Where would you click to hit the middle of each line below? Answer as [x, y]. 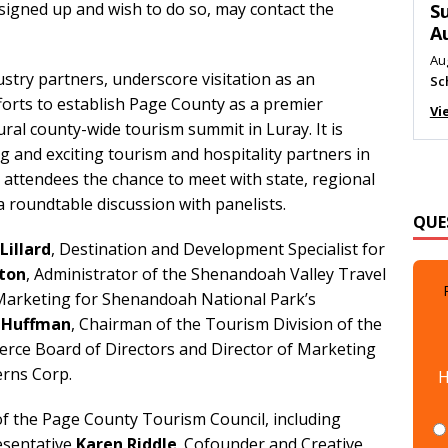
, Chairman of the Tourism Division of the [226, 324]
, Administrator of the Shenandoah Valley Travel [206, 274]
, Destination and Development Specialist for [218, 249]
